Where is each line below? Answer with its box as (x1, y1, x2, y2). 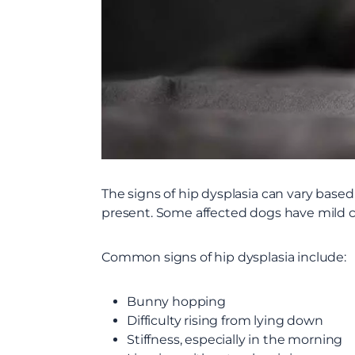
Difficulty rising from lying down (127, 312, 323, 328)
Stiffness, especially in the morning (127, 331, 343, 347)
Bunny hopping (127, 293, 226, 309)
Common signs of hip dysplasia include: (101, 249, 346, 265)
